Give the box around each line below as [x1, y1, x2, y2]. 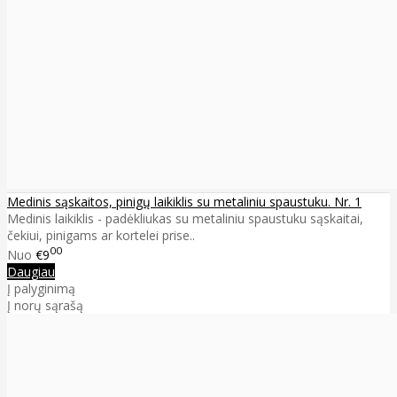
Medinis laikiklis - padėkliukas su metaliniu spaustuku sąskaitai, [7, 210, 363, 228]
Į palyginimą [7, 279, 75, 297]
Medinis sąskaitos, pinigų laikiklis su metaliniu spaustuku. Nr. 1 [7, 193, 362, 211]
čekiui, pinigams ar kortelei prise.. [7, 227, 195, 245]
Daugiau [7, 262, 55, 280]
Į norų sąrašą [7, 296, 83, 314]
